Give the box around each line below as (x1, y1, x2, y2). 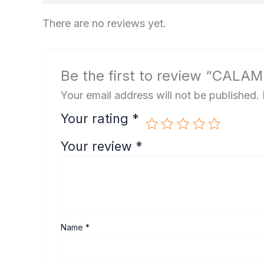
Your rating (61, 111, 133, 127)
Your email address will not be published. (61, 89, 260, 102)
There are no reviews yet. (42, 16, 166, 29)
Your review (61, 138, 136, 154)
